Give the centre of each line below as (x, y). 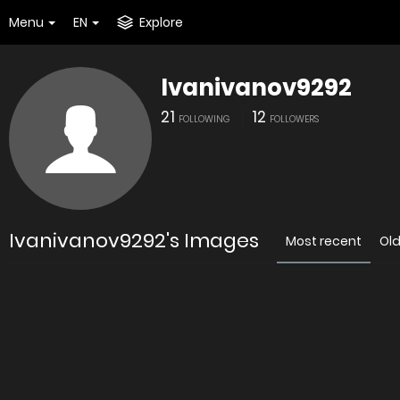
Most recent (324, 241)
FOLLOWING (204, 119)
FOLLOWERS (294, 119)
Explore (161, 22)
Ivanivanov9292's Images (134, 241)
